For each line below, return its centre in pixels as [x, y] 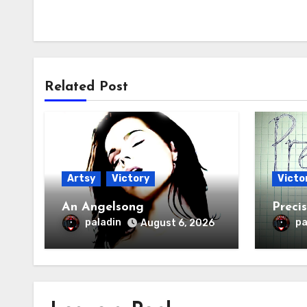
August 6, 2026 [177, 223]
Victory [131, 179]
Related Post [86, 87]
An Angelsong [103, 208]
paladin [103, 223]
